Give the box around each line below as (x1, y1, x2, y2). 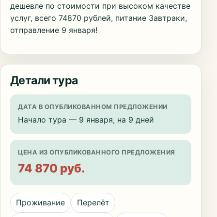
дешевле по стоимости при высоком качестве (10, 1, 190, 11)
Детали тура (10, 74, 78, 88)
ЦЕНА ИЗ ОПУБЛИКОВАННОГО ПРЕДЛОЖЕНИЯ (18, 148, 175, 156)
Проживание (16, 198, 65, 208)
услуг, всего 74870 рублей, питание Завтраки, (10, 13, 187, 23)
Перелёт (77, 198, 109, 208)
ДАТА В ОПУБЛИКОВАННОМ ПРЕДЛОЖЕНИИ (18, 103, 168, 111)
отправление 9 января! (10, 25, 97, 35)
